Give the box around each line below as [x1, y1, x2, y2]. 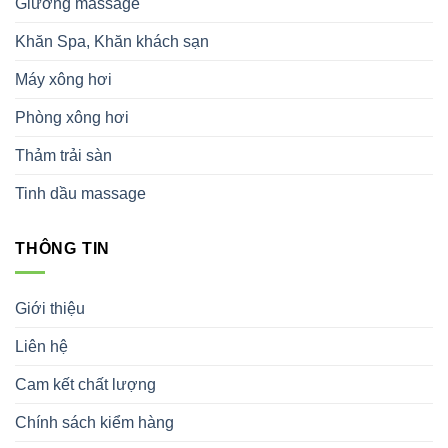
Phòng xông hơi [15, 108, 129, 126]
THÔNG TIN [15, 239, 111, 257]
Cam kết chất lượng [15, 376, 156, 394]
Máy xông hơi [15, 70, 112, 88]
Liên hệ [15, 338, 68, 356]
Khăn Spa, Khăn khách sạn [15, 32, 209, 50]
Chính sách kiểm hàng [15, 414, 174, 432]
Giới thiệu [15, 300, 85, 318]
